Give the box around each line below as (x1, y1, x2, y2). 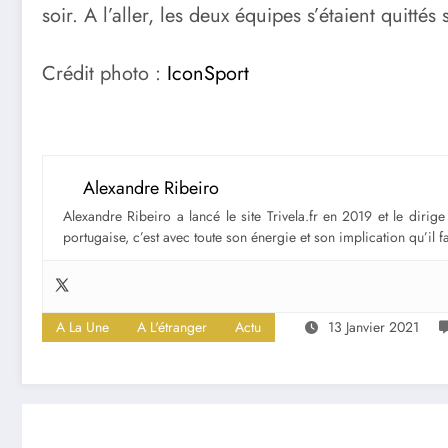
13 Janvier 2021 (328, 316, 419, 337)
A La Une (56, 316, 109, 337)
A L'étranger (137, 316, 207, 337)
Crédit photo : (42, 58, 167, 88)
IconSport (167, 58, 249, 88)
